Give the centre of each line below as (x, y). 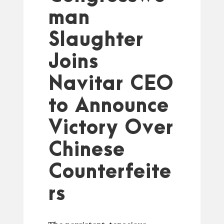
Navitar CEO (111, 84)
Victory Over (111, 128)
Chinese (87, 150)
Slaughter (96, 40)
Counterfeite (110, 172)
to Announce (109, 106)
